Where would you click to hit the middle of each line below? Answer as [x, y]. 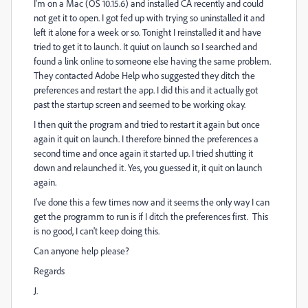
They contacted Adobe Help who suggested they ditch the [144, 75]
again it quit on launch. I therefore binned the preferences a [146, 139]
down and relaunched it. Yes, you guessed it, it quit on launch [148, 167]
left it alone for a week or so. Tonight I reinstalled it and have [147, 32]
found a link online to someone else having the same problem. [152, 61]
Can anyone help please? [81, 251]
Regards [49, 271]
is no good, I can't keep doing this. [97, 231]
